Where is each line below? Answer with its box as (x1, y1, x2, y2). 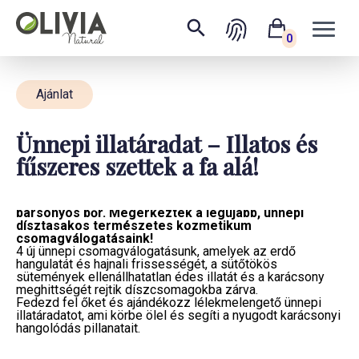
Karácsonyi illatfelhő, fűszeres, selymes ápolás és (16, 192, 321, 208)
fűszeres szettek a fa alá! (16, 151, 259, 181)
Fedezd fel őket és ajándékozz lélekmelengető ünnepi (16, 295, 321, 310)
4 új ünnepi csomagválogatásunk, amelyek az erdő (16, 244, 296, 259)
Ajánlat (36, 87, 73, 102)
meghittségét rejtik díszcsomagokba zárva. (16, 282, 258, 297)
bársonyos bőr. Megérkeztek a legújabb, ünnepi (16, 205, 304, 220)
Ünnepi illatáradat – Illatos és (16, 129, 317, 159)
